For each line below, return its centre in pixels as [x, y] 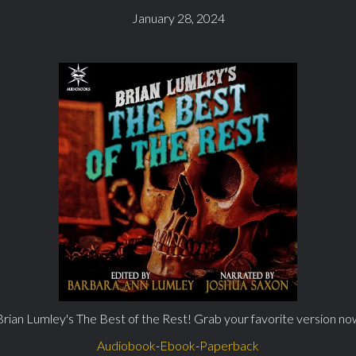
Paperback [229, 345]
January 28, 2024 [178, 17]
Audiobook [126, 345]
